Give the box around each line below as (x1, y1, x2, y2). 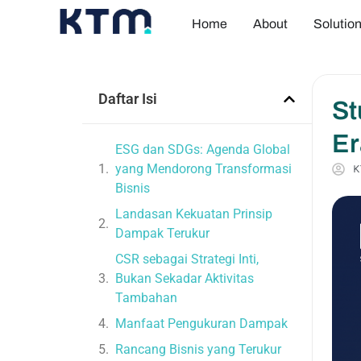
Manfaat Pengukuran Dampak (115, 316, 288, 331)
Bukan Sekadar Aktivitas (115, 271, 254, 286)
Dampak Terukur (115, 226, 210, 241)
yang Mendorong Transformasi (115, 161, 292, 176)
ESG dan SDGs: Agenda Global (115, 142, 290, 157)
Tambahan (115, 290, 177, 305)
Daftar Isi (98, 90, 157, 107)
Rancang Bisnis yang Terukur (115, 342, 281, 357)
